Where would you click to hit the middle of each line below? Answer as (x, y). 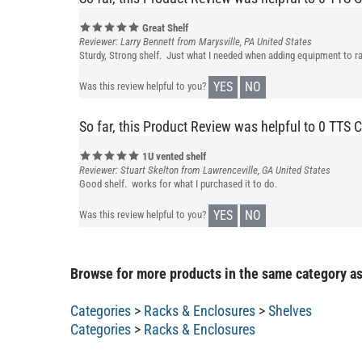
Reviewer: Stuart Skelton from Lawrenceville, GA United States (205, 170)
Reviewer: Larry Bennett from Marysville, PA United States (196, 41)
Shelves (290, 310)
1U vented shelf (173, 156)
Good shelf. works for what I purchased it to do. (178, 183)
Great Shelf (164, 27)
